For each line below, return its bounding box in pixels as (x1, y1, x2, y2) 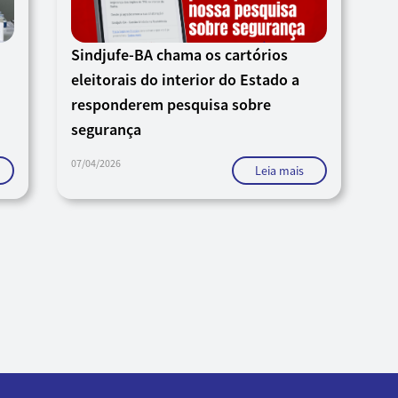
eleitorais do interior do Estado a (71, 68, 299, 90)
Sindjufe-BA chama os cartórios (71, 44, 288, 65)
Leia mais (255, 162, 304, 179)
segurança (71, 118, 141, 139)
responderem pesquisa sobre (71, 93, 271, 115)
